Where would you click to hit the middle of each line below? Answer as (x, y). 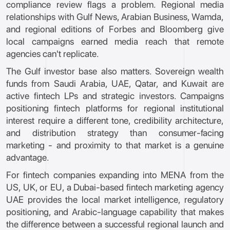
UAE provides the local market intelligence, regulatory (115, 199)
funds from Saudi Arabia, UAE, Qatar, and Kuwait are (115, 83)
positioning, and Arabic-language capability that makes (115, 212)
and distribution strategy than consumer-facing (115, 133)
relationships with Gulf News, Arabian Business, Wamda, (115, 17)
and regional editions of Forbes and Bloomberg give (115, 29)
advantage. (28, 157)
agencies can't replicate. (53, 54)
